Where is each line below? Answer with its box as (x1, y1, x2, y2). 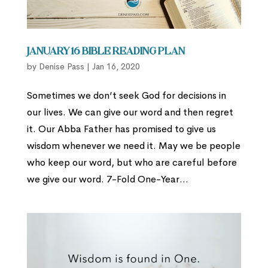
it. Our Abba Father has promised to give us (26, 123, 216, 136)
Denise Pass (38, 61, 84, 72)
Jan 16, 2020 (92, 61, 140, 72)
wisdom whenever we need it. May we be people (26, 139, 240, 153)
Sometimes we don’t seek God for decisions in (26, 89, 226, 102)
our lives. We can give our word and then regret (26, 106, 233, 119)
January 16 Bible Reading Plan (26, 47, 185, 57)
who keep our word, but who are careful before (26, 156, 237, 169)
